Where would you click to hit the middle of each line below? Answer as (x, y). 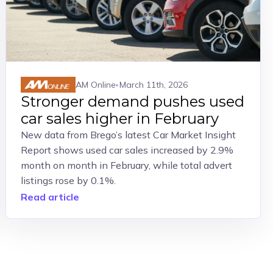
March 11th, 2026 (154, 84)
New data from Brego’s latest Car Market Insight (129, 135)
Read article (50, 197)
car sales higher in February (120, 119)
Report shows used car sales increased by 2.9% (127, 150)
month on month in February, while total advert (127, 165)
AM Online (96, 84)
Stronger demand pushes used (133, 101)
